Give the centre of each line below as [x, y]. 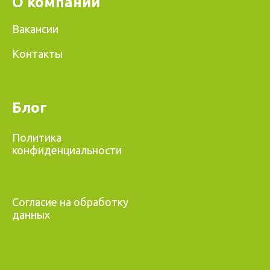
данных [31, 215]
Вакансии [35, 29]
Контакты [37, 54]
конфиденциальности [67, 150]
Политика [37, 138]
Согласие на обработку [70, 202]
